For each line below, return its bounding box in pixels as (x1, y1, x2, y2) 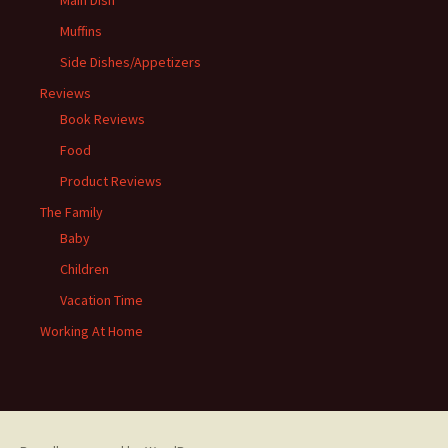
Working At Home (40, 321, 143, 340)
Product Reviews (60, 171, 162, 190)
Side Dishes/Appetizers (60, 52, 201, 71)
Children (60, 259, 109, 278)
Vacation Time (60, 290, 143, 309)
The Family (40, 202, 103, 221)
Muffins (60, 21, 102, 40)
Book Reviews (60, 109, 145, 128)
